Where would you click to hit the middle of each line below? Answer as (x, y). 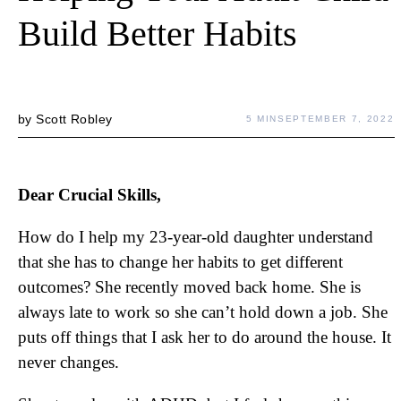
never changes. (68, 362)
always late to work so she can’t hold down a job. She (203, 312)
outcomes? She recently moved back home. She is (189, 287)
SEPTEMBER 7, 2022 (336, 119)
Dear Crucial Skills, (90, 195)
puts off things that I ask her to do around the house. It (205, 337)
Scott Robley (74, 119)
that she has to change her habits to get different (180, 262)
